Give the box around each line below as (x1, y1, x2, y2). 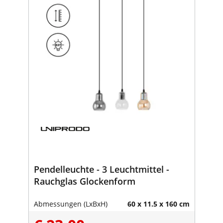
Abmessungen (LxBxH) (33, 199, 108, 209)
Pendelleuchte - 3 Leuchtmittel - (33, 163, 169, 175)
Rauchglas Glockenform (33, 175, 135, 187)
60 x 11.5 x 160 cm (127, 199, 190, 209)
